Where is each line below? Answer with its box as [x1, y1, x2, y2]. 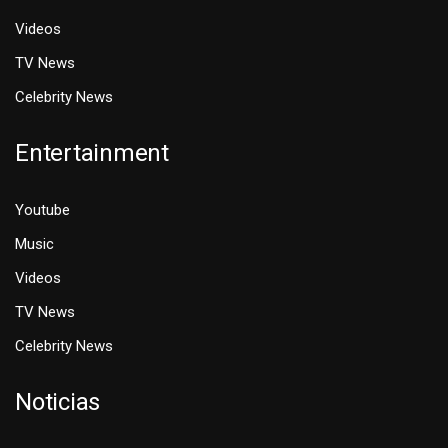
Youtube [15, 201, 70, 220]
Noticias [15, 388, 101, 417]
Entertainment [15, 139, 169, 168]
